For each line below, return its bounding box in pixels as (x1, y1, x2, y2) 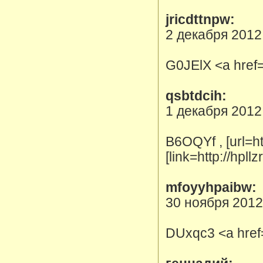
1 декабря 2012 (166, 104, 262, 119)
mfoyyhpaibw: (166, 180, 257, 195)
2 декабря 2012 (166, 28, 262, 42)
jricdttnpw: (166, 12, 235, 27)
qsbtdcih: (166, 89, 227, 103)
